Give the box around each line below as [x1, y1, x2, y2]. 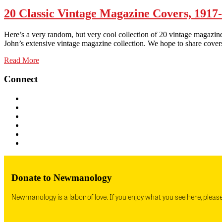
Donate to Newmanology [11, 172, 112, 183]
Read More [4, 55, 39, 64]
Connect [4, 74, 38, 85]
